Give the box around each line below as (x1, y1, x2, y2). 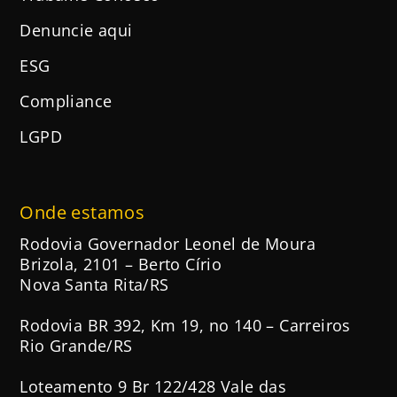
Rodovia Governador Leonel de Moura (19, 233, 315, 255)
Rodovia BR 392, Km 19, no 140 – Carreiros (19, 315, 351, 337)
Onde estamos (19, 200, 145, 225)
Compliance (19, 90, 113, 113)
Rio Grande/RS (19, 335, 133, 357)
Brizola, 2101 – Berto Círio (19, 253, 222, 276)
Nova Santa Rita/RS (19, 274, 169, 296)
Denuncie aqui (19, 19, 133, 42)
